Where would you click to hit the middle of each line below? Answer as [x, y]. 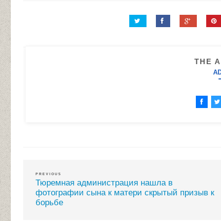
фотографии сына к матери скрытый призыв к [125, 192]
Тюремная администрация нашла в [104, 183]
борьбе [49, 202]
